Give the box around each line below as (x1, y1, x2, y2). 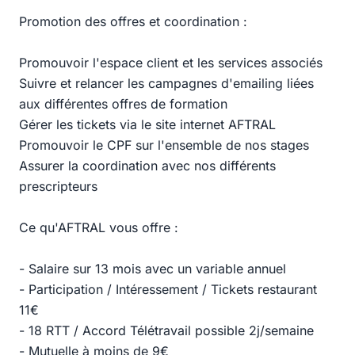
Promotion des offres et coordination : (19, 13, 247, 29)
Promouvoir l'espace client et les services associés (19, 55, 323, 71)
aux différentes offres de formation (19, 96, 227, 112)
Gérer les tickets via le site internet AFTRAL (19, 116, 276, 132)
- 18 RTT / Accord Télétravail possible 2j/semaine (19, 323, 314, 338)
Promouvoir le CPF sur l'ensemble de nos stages (19, 137, 309, 153)
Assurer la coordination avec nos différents (19, 158, 276, 174)
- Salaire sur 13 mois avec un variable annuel (19, 261, 286, 277)
